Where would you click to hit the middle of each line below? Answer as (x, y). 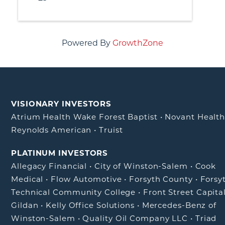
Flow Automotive (86, 179)
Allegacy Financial (49, 166)
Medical (27, 179)
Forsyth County (161, 179)
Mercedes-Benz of (179, 205)
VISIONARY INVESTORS (62, 104)
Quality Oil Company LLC (135, 218)
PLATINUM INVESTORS (60, 153)
